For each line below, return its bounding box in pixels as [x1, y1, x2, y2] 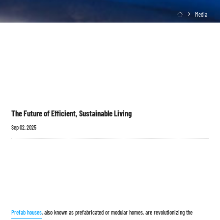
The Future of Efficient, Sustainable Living [11, 108, 132, 118]
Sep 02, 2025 [11, 124, 37, 131]
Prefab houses [11, 208, 42, 217]
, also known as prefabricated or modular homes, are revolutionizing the [42, 208, 193, 217]
